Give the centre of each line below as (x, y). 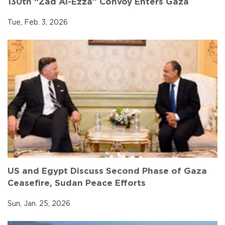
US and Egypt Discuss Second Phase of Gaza (107, 171)
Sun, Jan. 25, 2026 (39, 204)
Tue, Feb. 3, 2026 (38, 23)
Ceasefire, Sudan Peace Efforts (77, 183)
